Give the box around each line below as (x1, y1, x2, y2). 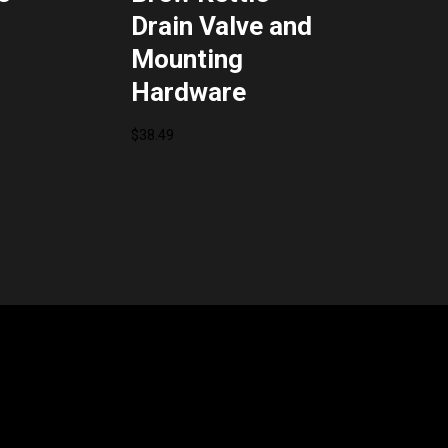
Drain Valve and (130, 11, 312, 42)
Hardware (130, 77, 246, 108)
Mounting (130, 44, 243, 75)
